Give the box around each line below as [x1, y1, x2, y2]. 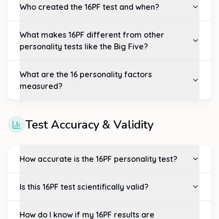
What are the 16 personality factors [20, 69, 152, 79]
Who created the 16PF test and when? [20, 2, 159, 12]
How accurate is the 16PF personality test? [20, 154, 177, 164]
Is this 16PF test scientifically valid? [20, 182, 149, 192]
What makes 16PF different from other [20, 30, 164, 40]
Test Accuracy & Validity [25, 117, 153, 132]
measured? [20, 81, 63, 91]
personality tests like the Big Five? [20, 42, 148, 51]
